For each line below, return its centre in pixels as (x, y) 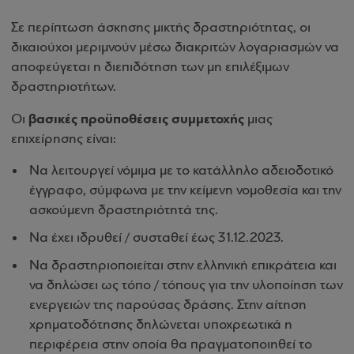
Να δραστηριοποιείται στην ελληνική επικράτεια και (183, 266)
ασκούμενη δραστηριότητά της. (124, 211)
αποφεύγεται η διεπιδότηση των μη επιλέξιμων (150, 68)
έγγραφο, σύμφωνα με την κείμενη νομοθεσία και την (185, 191)
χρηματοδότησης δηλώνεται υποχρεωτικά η (161, 325)
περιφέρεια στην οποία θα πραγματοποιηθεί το (171, 345)
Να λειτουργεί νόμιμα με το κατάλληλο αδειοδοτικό (181, 171)
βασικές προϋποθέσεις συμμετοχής (136, 119)
